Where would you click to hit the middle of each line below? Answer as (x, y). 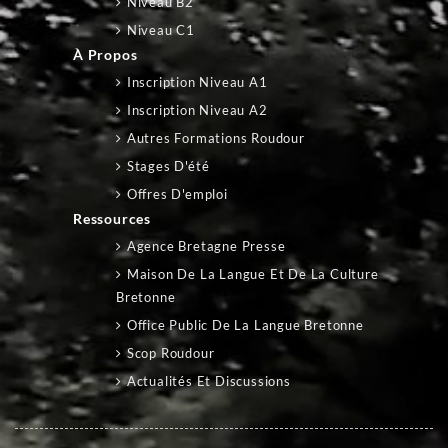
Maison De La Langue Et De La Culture (252, 274)
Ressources (112, 218)
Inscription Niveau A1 (197, 82)
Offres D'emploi (177, 194)
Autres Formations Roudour (215, 138)
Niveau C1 (161, 30)
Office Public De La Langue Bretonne (245, 325)
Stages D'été (168, 166)
